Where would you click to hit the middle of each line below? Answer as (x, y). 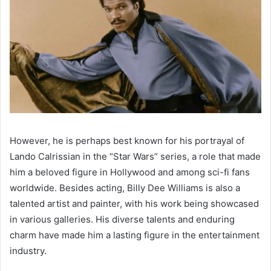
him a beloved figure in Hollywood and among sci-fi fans (130, 172)
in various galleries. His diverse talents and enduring (122, 220)
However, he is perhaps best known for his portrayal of (127, 141)
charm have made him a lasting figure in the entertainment (135, 235)
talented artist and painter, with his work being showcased (134, 204)
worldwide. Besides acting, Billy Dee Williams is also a (125, 188)
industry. (28, 251)
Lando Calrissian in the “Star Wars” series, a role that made (135, 157)
